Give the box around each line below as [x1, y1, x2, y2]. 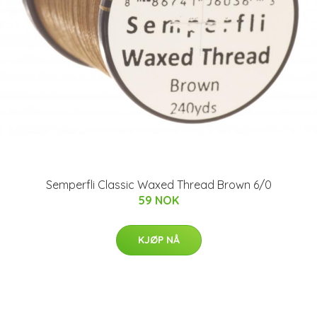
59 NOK [138, 193, 179, 207]
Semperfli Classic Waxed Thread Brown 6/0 [45, 178, 272, 192]
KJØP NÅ [137, 234, 180, 246]
